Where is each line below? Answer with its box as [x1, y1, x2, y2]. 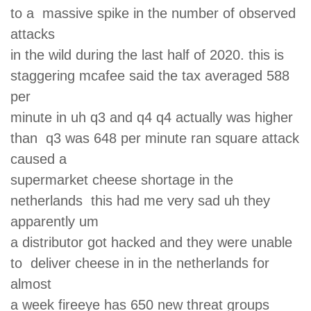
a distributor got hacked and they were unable [10, 234, 292, 250]
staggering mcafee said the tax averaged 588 [10, 67, 289, 83]
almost [10, 276, 60, 292]
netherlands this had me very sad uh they [10, 192, 270, 208]
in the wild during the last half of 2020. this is [10, 47, 288, 62]
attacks [10, 26, 63, 42]
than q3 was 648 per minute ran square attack [10, 130, 299, 146]
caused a [10, 151, 75, 167]
